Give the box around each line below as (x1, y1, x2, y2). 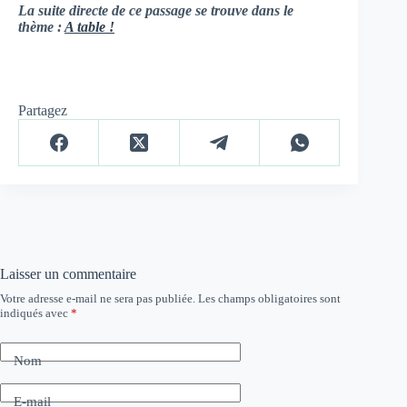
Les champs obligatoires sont (198, 292, 341, 306)
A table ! (65, 19, 114, 35)
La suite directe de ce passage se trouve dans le (18, 3, 293, 19)
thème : (18, 19, 65, 35)
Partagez (18, 103, 67, 119)
